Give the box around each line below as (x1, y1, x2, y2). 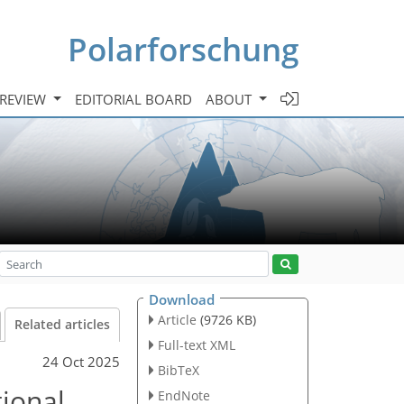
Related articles (14, 317, 110, 333)
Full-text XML (157, 335, 235, 353)
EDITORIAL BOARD (75, 89, 193, 108)
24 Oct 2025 (42, 352, 120, 371)
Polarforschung (68, 28, 298, 71)
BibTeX (157, 361, 199, 379)
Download (149, 290, 215, 308)
